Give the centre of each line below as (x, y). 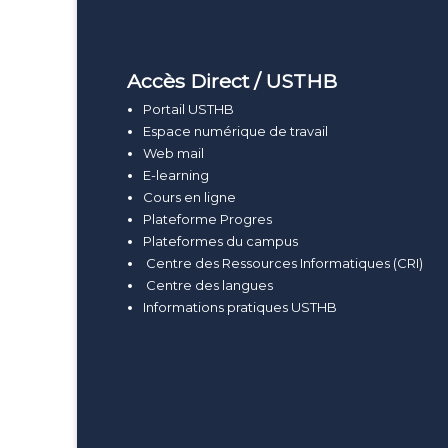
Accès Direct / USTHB (231, 81)
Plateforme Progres (208, 219)
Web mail (174, 153)
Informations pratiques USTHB (240, 307)
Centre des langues (208, 285)
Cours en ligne (190, 197)
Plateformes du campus (221, 241)
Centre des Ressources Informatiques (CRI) (283, 263)
